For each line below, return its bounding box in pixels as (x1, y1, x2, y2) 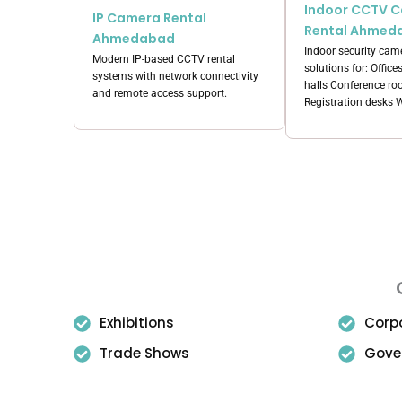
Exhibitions (99, 313, 174, 332)
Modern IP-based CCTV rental (92, 53, 235, 66)
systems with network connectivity (92, 70, 258, 83)
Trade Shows (99, 344, 189, 363)
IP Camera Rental (92, 9, 206, 27)
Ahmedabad (92, 30, 175, 48)
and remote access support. (92, 87, 227, 100)
